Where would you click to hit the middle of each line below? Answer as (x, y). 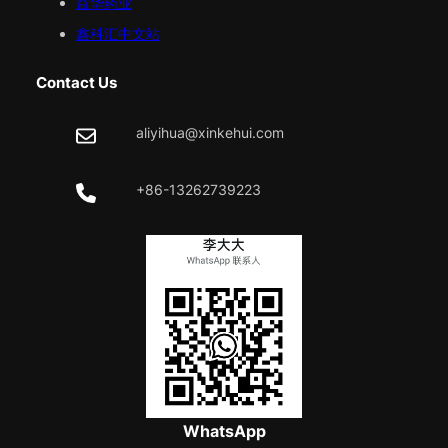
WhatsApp (224, 430)
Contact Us (76, 83)
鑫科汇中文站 (117, 33)
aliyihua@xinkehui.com (209, 133)
